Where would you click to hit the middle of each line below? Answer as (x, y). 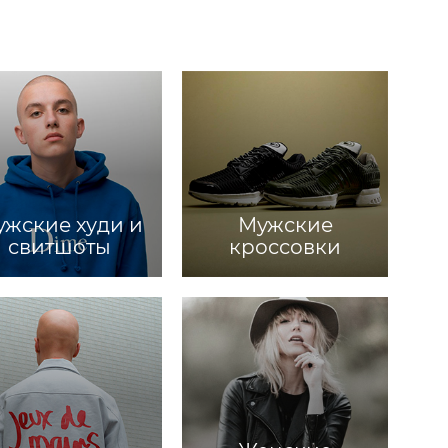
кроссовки (285, 247)
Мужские (285, 225)
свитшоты (59, 247)
